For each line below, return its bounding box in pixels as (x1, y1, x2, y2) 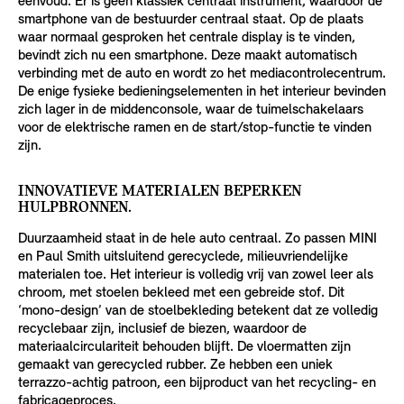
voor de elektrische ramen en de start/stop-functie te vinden (18, 120, 372, 135)
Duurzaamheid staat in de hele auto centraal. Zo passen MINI (18, 231, 377, 246)
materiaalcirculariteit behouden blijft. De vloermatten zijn (18, 339, 351, 354)
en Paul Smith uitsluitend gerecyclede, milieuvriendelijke (18, 249, 348, 264)
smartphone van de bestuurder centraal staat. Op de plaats (18, 12, 363, 27)
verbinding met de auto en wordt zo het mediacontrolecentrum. (18, 66, 386, 81)
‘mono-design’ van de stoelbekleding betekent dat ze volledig (18, 303, 378, 318)
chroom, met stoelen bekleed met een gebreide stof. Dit (18, 285, 344, 300)
